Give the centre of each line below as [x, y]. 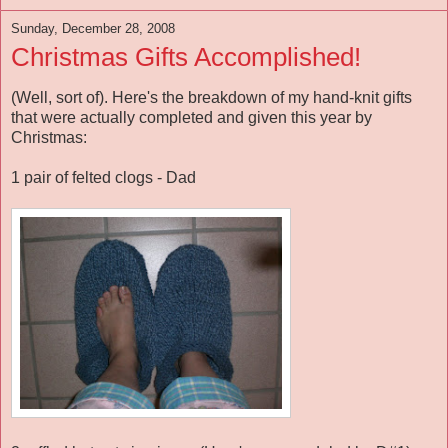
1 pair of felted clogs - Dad [103, 178]
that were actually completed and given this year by [191, 118]
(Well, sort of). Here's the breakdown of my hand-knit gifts [211, 98]
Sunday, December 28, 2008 [93, 28]
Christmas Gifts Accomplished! [186, 56]
